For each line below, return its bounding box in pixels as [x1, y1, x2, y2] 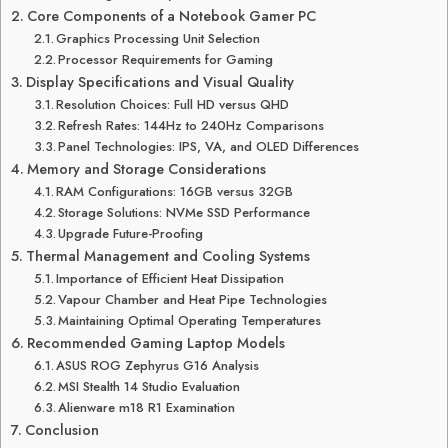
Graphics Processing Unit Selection [56, 29, 261, 48]
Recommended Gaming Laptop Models [26, 333, 285, 353]
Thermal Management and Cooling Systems [25, 246, 310, 266]
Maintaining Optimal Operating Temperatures [58, 311, 322, 330]
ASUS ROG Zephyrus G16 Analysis [56, 356, 260, 375]
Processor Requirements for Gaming [58, 50, 274, 69]
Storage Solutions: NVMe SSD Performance [58, 203, 311, 222]
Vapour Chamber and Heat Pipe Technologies [58, 290, 328, 309]
